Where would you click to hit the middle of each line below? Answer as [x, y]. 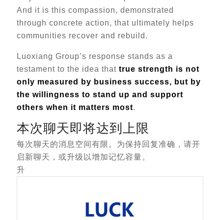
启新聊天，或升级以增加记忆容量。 [83, 157]
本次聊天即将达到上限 [83, 129]
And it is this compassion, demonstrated [95, 10]
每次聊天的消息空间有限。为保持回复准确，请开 [108, 144]
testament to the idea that [68, 69]
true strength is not [159, 69]
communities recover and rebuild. [82, 36]
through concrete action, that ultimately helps [105, 23]
